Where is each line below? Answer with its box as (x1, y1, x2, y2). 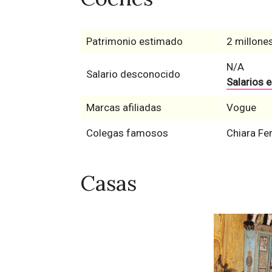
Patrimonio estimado (86, 35, 183, 47)
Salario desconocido (86, 67, 180, 80)
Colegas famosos (86, 126, 168, 139)
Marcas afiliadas (86, 101, 161, 114)
